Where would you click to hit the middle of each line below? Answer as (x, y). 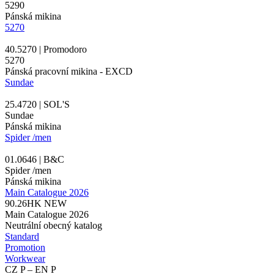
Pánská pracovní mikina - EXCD (69, 71)
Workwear (25, 258)
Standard (22, 236)
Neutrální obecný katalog (54, 225)
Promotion (25, 247)
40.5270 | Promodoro (46, 49)
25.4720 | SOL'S (37, 104)
